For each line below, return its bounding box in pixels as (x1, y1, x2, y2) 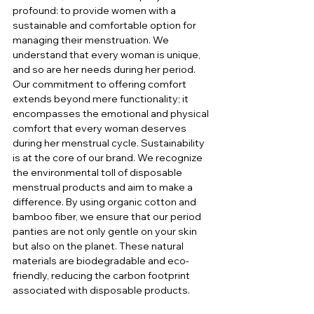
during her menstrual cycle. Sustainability (13, 137, 207, 150)
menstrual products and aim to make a (13, 181, 195, 194)
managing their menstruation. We (13, 34, 171, 47)
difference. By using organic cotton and (13, 196, 198, 209)
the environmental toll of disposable (13, 166, 184, 179)
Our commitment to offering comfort (13, 78, 189, 91)
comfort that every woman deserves (13, 122, 189, 135)
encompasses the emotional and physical (13, 107, 211, 121)
